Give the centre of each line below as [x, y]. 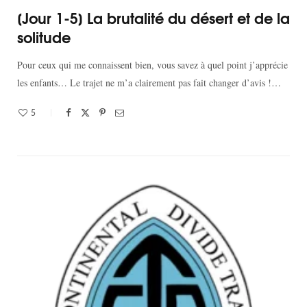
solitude [44, 37]
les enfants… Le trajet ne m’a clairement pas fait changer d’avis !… [149, 83]
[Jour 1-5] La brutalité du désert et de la [153, 18]
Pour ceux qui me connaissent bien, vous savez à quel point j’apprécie [152, 65]
